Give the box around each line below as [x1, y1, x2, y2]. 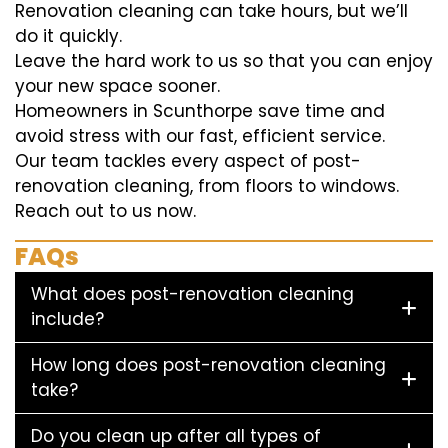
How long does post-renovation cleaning [31, 353, 386, 377]
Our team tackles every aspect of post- [15, 149, 361, 173]
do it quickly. [15, 24, 122, 48]
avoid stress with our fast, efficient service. [15, 124, 385, 148]
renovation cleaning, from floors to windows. [15, 174, 399, 198]
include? [31, 307, 104, 331]
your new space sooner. [15, 74, 220, 98]
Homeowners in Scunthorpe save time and [15, 99, 385, 123]
